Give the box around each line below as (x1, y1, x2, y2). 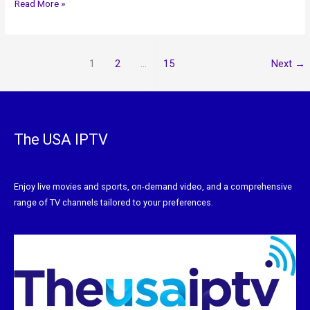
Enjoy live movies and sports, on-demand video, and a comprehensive (14, 181, 292, 192)
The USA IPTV (14, 130, 108, 148)
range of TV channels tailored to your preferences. (14, 197, 213, 208)
